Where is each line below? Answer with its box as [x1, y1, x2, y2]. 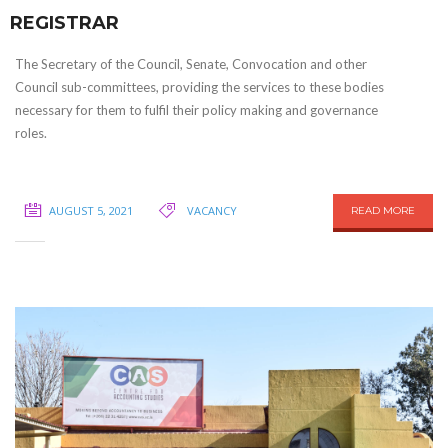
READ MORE [351, 204, 415, 218]
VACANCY [187, 203, 237, 219]
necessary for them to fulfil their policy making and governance [15, 102, 378, 119]
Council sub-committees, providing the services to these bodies [15, 79, 384, 96]
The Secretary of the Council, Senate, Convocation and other [15, 56, 367, 73]
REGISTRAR [10, 12, 119, 35]
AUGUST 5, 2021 [49, 203, 133, 219]
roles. [15, 125, 47, 142]
